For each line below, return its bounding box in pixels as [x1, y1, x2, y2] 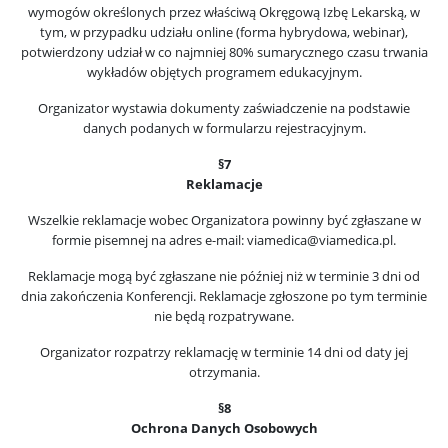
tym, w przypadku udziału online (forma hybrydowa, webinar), [40, 23, 408, 41]
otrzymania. [188, 363, 260, 381]
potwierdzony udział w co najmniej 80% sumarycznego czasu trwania [20, 43, 428, 61]
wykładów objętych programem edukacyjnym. [86, 63, 362, 81]
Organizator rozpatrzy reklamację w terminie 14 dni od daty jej [40, 343, 408, 361]
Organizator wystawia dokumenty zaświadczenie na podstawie [38, 99, 410, 117]
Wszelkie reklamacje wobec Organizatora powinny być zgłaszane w [27, 211, 421, 229]
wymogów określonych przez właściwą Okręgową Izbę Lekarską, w [28, 3, 420, 21]
